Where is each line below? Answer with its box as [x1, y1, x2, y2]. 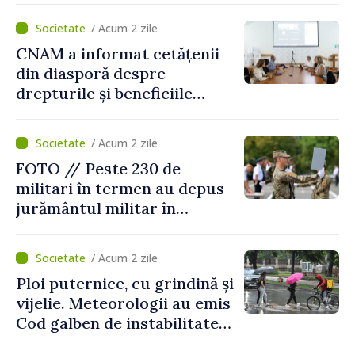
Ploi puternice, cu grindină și [16, 273, 234, 293]
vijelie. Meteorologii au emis [16, 292, 231, 313]
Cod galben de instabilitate [16, 312, 219, 333]
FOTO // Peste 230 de [16, 158, 181, 178]
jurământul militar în [16, 197, 176, 218]
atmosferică [16, 332, 108, 353]
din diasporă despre [16, 63, 166, 83]
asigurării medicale [16, 102, 162, 123]
